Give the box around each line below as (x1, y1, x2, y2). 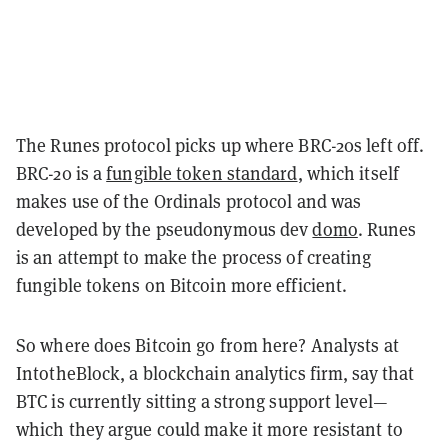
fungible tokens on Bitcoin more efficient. (16, 273, 348, 297)
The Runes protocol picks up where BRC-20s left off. (16, 133, 425, 157)
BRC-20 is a (16, 161, 107, 185)
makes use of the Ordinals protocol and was (16, 189, 362, 213)
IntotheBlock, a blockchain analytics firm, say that (16, 361, 415, 385)
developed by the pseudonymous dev (16, 217, 313, 241)
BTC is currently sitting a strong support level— (16, 389, 388, 413)
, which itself (297, 161, 399, 185)
